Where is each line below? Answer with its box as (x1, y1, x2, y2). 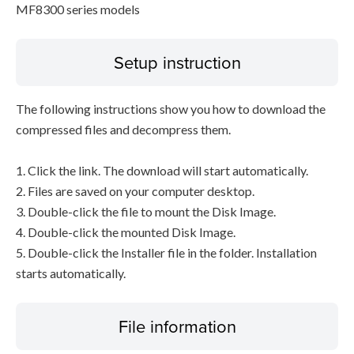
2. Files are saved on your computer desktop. (16, 183, 254, 198)
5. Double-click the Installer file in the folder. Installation (16, 245, 317, 260)
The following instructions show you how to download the (16, 101, 326, 116)
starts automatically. (16, 265, 126, 281)
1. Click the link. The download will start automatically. (16, 163, 308, 178)
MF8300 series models (16, 2, 140, 17)
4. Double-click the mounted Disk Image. (16, 224, 235, 239)
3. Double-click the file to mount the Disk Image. (16, 204, 276, 219)
